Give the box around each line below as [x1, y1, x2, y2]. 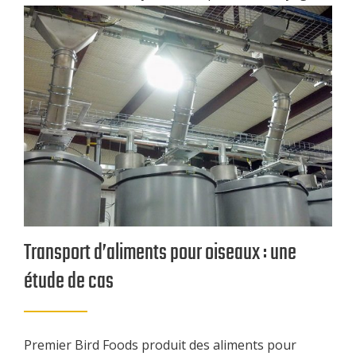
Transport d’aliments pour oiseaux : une [24, 235, 296, 270]
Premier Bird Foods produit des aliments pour [24, 335, 296, 354]
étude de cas [24, 264, 114, 299]
